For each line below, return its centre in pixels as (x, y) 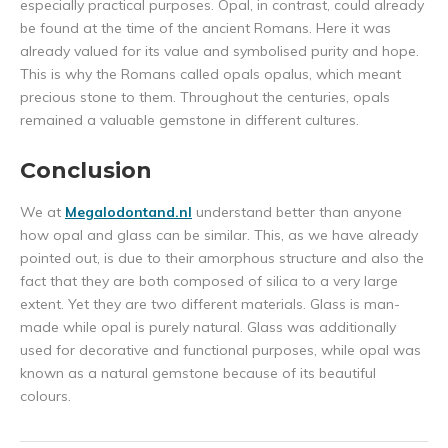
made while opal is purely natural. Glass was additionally (208, 327)
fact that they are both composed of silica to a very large (209, 281)
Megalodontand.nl (128, 212)
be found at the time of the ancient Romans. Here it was (205, 28)
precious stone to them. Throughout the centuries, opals (205, 97)
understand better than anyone (297, 212)
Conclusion (86, 171)
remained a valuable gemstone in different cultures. (189, 120)
